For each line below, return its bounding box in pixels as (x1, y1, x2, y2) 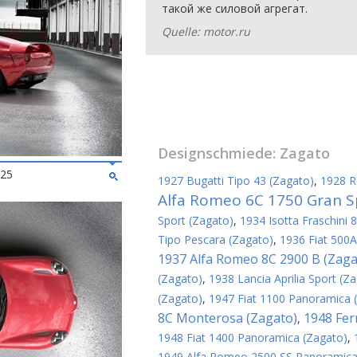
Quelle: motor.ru (162, 24, 250, 39)
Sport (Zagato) (158, 213, 233, 228)
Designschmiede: (158, 143, 280, 163)
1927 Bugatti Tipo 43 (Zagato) (158, 173, 314, 188)
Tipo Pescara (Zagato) (158, 232, 273, 247)
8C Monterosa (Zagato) (158, 309, 297, 327)
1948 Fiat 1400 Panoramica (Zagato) (158, 330, 347, 345)
